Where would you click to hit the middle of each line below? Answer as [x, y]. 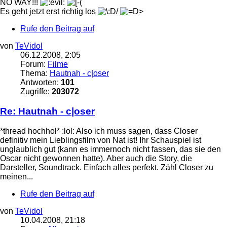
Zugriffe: [36, 92]
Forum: [34, 64]
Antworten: [41, 83]
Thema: [35, 73]
